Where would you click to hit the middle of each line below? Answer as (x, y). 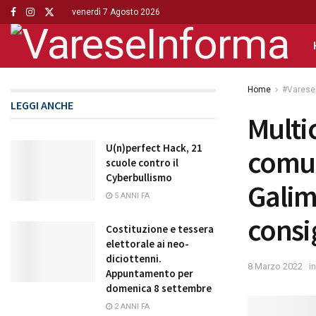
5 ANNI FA (131, 196)
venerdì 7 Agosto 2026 (116, 12)
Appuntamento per (150, 273)
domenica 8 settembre (159, 288)
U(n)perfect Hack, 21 (154, 148)
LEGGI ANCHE (42, 105)
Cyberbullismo (139, 177)
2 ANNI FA (131, 306)
